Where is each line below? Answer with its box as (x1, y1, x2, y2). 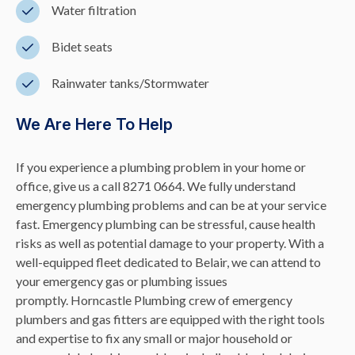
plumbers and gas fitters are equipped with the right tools (16, 311, 325, 326)
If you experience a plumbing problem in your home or (16, 158, 306, 174)
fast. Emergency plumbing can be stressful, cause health (16, 216, 315, 231)
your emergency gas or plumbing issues (16, 273, 227, 288)
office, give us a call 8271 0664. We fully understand (16, 177, 296, 193)
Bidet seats (52, 38, 113, 54)
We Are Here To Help (16, 114, 173, 134)
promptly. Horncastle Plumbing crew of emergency (16, 292, 292, 307)
